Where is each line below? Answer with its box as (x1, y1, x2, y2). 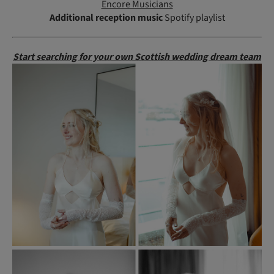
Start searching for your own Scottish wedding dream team (13, 50, 261, 64)
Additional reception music (49, 11, 163, 25)
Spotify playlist (162, 11, 225, 25)
